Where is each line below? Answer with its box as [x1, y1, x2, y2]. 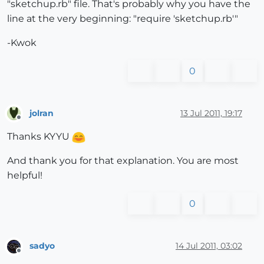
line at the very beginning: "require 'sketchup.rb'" [7, 13, 238, 25]
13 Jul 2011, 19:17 [180, 107, 242, 118]
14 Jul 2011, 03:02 [176, 240, 242, 251]
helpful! [7, 170, 42, 181]
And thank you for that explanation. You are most [7, 155, 239, 167]
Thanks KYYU [7, 131, 72, 143]
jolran [29, 107, 54, 118]
